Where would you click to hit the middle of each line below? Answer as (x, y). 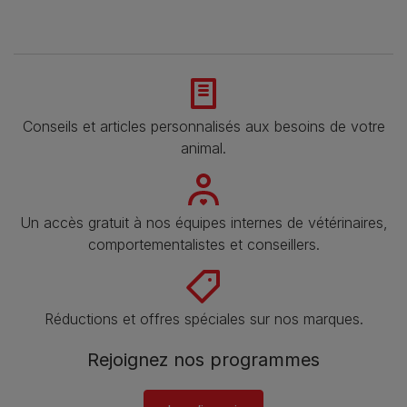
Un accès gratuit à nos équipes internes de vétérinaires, (203, 222)
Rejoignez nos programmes (203, 359)
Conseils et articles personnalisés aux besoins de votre (203, 126)
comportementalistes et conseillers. (203, 244)
